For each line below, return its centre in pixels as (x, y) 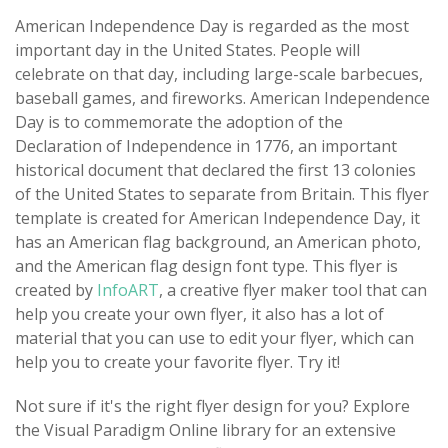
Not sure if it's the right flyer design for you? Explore (212, 405)
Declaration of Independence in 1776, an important (206, 145)
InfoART (128, 289)
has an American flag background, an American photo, (218, 241)
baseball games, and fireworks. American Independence (222, 97)
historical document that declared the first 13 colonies (215, 169)
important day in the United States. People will (187, 49)
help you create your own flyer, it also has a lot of (199, 313)
